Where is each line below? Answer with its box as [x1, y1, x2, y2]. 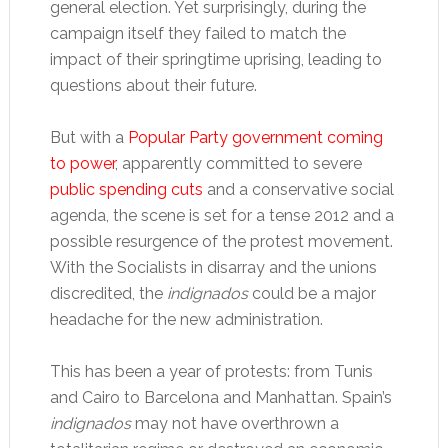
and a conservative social [202, 180, 394, 199]
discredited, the [49, 284, 167, 303]
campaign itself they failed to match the [49, 24, 346, 43]
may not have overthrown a [130, 414, 339, 433]
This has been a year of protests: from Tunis [49, 362, 373, 381]
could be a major [247, 284, 376, 303]
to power [49, 154, 115, 173]
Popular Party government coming [127, 128, 383, 147]
